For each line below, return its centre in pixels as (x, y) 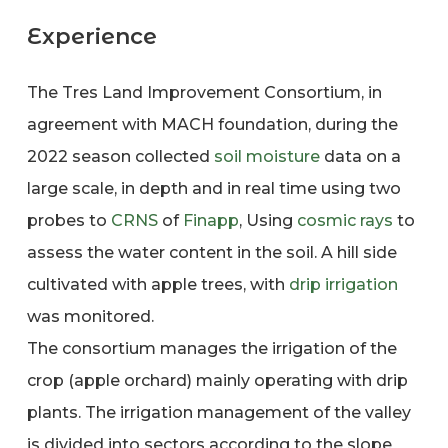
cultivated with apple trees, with (157, 285)
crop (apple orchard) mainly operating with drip (217, 381)
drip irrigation (343, 285)
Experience (91, 37)
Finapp (210, 221)
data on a (360, 157)
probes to (68, 221)
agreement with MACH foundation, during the (212, 125)
